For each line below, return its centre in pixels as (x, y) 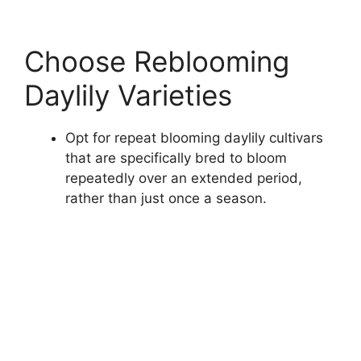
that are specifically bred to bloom (176, 158)
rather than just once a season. (166, 199)
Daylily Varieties (128, 95)
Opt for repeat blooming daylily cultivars (194, 138)
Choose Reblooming (157, 62)
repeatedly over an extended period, (184, 178)
